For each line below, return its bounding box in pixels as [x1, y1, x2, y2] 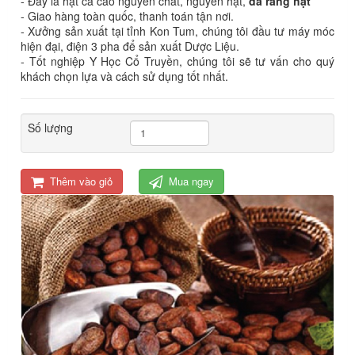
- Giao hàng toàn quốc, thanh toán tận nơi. [21, 7, 234, 24]
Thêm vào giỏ [50, 173, 113, 189]
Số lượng [28, 119, 73, 136]
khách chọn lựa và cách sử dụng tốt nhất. [21, 67, 228, 84]
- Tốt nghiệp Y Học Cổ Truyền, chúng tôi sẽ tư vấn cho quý [21, 52, 334, 69]
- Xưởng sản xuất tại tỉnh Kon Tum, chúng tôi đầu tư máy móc [21, 22, 334, 39]
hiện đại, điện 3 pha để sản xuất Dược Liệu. [21, 37, 239, 54]
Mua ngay [169, 173, 214, 189]
